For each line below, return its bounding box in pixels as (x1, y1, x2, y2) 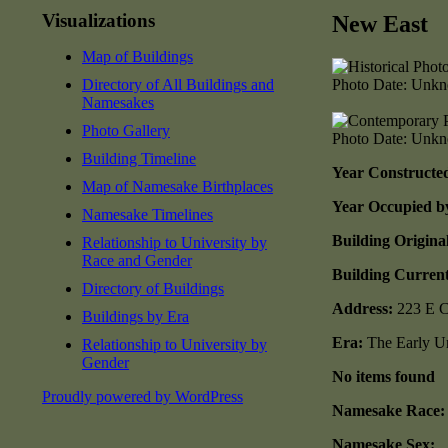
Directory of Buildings (82, 279, 224, 297)
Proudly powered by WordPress (42, 387, 243, 405)
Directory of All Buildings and (82, 75, 274, 93)
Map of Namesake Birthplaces (82, 177, 273, 195)
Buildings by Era (82, 307, 189, 325)
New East (331, 10, 428, 37)
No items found (331, 367, 435, 385)
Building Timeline (82, 149, 196, 167)
